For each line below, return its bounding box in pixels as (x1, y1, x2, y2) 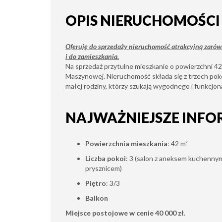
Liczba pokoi (85, 154, 126, 163)
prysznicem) (85, 164, 123, 172)
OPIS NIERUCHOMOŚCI (65, 12, 220, 29)
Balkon (85, 194, 108, 202)
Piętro (85, 179, 106, 187)
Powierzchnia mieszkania (85, 139, 167, 148)
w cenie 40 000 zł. (128, 209, 187, 217)
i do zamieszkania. (65, 52, 119, 60)
